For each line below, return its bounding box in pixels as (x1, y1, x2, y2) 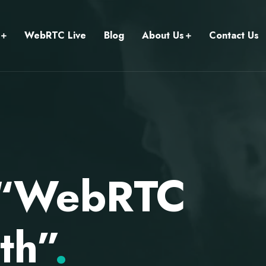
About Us (142, 28, 184, 42)
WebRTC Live (24, 28, 86, 42)
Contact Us (209, 28, 259, 42)
